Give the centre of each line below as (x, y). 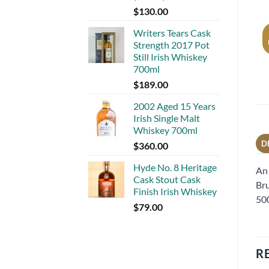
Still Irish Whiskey (170, 56)
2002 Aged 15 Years (174, 106)
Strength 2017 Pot (171, 44)
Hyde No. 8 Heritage (175, 167)
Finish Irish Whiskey (175, 191)
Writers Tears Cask (172, 32)
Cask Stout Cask (167, 179)
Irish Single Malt (167, 118)
